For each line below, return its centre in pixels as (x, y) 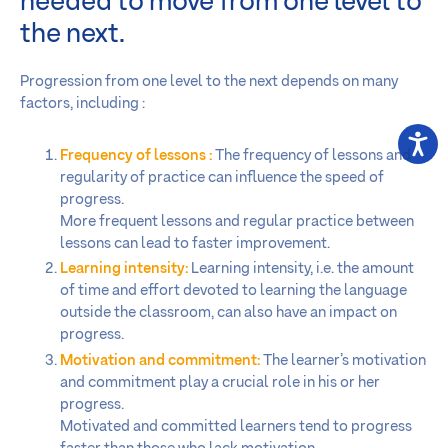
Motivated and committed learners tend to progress (236, 426)
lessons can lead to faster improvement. (195, 243)
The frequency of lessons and (311, 155)
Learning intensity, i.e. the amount (301, 269)
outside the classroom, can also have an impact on (228, 313)
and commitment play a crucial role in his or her (220, 382)
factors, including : (82, 103)
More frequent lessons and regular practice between (237, 221)
